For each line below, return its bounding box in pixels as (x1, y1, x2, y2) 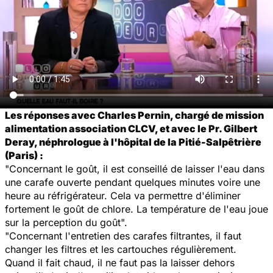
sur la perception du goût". (5, 216, 127, 229)
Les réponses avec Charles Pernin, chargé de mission (5, 108, 264, 121)
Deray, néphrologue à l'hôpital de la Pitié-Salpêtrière (5, 135, 261, 148)
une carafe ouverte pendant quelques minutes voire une (5, 175, 260, 188)
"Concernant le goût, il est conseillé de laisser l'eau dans (5, 162, 264, 175)
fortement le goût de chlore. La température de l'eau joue (5, 202, 268, 215)
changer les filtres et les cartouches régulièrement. (5, 243, 236, 255)
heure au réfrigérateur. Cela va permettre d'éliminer (5, 189, 241, 202)
